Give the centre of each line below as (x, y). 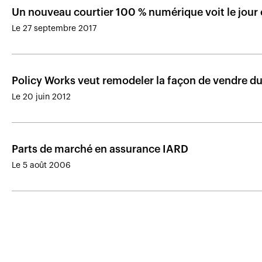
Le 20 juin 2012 (41, 97)
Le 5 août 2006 (41, 166)
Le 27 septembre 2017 (54, 29)
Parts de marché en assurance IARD (100, 149)
